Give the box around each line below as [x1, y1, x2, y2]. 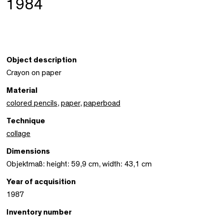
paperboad [83, 99, 120, 107]
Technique [6, 117, 45, 125]
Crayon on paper [6, 69, 61, 77]
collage [6, 130, 30, 137]
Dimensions [6, 147, 50, 155]
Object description [6, 56, 77, 64]
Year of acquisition [6, 178, 76, 186]
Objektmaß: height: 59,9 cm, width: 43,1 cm [6, 160, 152, 168]
